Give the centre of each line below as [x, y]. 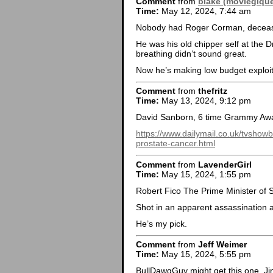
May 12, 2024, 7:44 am [205, 11]
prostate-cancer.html [175, 144]
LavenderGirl [225, 164]
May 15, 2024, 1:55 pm [205, 174]
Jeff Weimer [222, 245]
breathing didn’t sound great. [191, 53]
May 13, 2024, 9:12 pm [205, 101]
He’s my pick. [161, 223]
